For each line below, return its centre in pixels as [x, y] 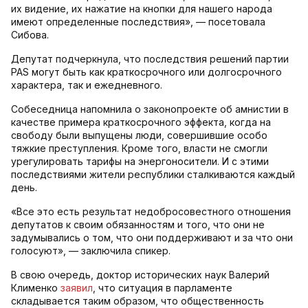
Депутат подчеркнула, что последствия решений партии [150, 59]
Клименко [36, 288]
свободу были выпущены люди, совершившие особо [139, 135]
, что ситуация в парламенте [163, 288]
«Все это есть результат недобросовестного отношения [151, 212]
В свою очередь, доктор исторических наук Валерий [140, 275]
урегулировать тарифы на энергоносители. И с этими [140, 162]
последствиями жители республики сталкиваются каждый [153, 175]
